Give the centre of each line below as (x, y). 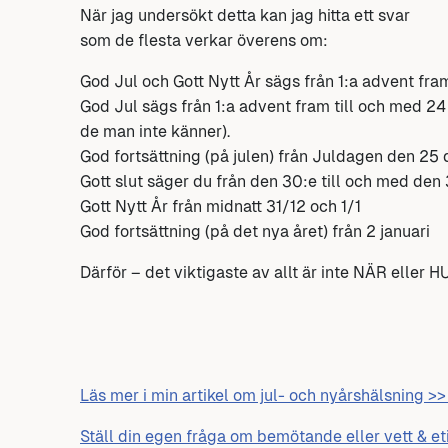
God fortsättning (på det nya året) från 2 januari (255, 232)
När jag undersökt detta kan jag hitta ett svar (245, 16)
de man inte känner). (155, 132)
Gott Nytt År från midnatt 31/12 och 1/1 (220, 207)
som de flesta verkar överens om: (204, 41)
